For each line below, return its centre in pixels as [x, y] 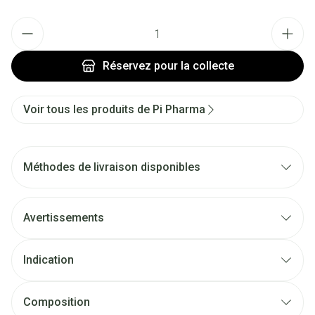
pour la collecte [192, 66]
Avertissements [64, 218]
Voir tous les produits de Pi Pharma [114, 109]
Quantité [31, 24]
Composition [57, 302]
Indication [49, 260]
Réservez [127, 66]
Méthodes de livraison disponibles [112, 167]
